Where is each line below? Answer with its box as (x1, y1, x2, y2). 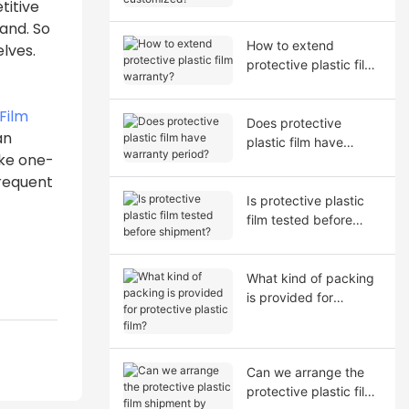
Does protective (246, 114, 341, 131)
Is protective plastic (246, 192, 364, 208)
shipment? (246, 230, 308, 246)
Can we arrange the (246, 363, 364, 380)
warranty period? (246, 152, 348, 169)
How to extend (246, 37, 334, 53)
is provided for (246, 288, 333, 305)
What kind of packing (246, 269, 374, 286)
